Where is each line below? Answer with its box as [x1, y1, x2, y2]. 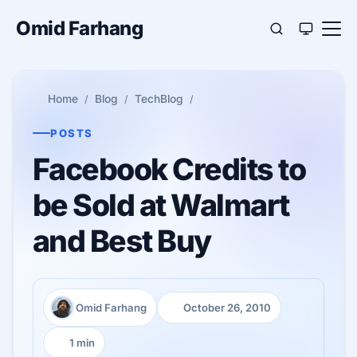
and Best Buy [33, 223, 211, 259]
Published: [167, 308, 221, 323]
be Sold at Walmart [33, 187, 289, 223]
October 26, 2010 [183, 301, 271, 314]
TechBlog [135, 92, 184, 105]
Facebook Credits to [33, 151, 306, 187]
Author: [49, 308, 88, 323]
